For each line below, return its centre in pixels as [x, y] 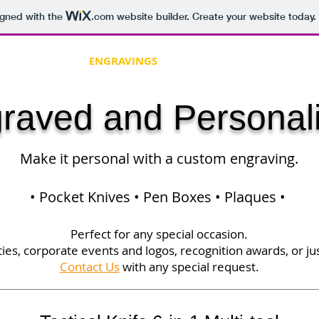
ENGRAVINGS [123, 61]
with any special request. [189, 267]
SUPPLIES [202, 61]
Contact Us [89, 267]
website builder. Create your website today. [215, 17]
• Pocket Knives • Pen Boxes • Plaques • [159, 197]
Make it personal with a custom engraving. [159, 159]
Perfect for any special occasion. [159, 234]
